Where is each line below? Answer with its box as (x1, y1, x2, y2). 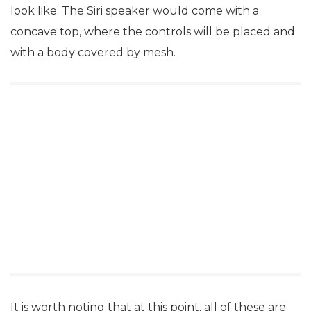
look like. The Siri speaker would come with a (10, 4, 259, 17)
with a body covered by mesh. (10, 46, 176, 59)
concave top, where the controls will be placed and (10, 25, 295, 38)
